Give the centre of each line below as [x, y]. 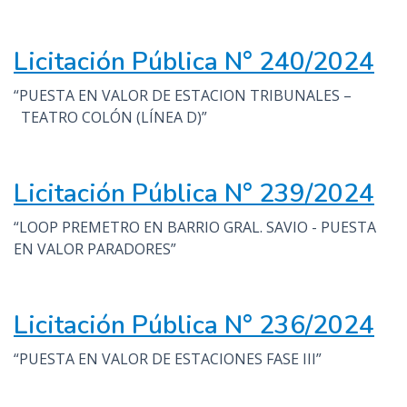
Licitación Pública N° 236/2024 [194, 325]
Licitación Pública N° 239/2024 [194, 194]
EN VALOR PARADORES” [95, 249]
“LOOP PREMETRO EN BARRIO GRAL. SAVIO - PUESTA [195, 227]
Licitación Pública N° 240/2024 [194, 62]
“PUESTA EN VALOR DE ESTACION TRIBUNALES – [183, 95]
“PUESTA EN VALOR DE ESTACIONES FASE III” [168, 359]
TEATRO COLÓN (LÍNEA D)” [110, 117]
